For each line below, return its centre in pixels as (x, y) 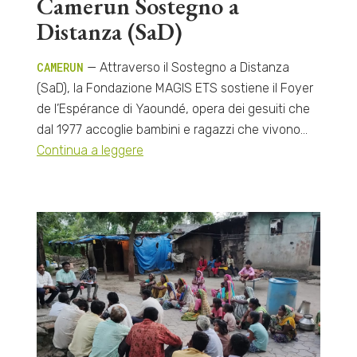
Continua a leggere (90, 151)
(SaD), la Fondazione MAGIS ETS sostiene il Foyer (175, 88)
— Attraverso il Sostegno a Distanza (186, 68)
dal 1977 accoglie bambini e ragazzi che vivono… (172, 130)
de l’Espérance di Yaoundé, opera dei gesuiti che (173, 109)
